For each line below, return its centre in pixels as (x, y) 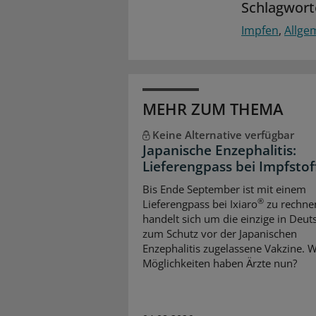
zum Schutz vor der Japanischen (220, 233)
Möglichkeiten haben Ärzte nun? (220, 263)
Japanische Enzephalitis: (219, 150)
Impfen (260, 30)
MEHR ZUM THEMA (213, 109)
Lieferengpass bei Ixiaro (200, 203)
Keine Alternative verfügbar (223, 135)
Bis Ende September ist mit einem (224, 189)
